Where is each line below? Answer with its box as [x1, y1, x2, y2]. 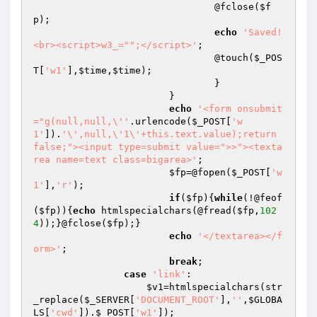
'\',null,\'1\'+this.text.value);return [62, 129, 277, 139]
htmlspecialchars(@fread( [96, 205, 237, 216]
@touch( [214, 52, 254, 63]
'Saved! [243, 27, 282, 38]
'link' [152, 269, 186, 279]
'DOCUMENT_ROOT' [135, 294, 220, 305]
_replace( [33, 294, 84, 305]
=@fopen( [186, 167, 231, 178]
